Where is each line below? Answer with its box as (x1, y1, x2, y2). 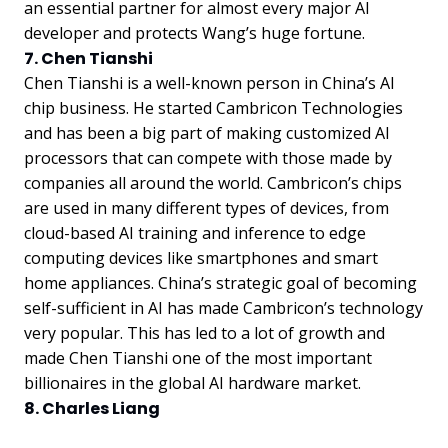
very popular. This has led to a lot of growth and (24, 321, 385, 344)
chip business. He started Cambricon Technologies (24, 96, 403, 119)
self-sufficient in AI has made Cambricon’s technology (24, 296, 423, 319)
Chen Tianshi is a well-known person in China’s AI (24, 71, 395, 94)
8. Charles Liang (24, 396, 160, 420)
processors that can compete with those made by (24, 146, 392, 169)
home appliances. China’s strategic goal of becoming (24, 271, 417, 294)
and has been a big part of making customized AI (24, 121, 390, 144)
